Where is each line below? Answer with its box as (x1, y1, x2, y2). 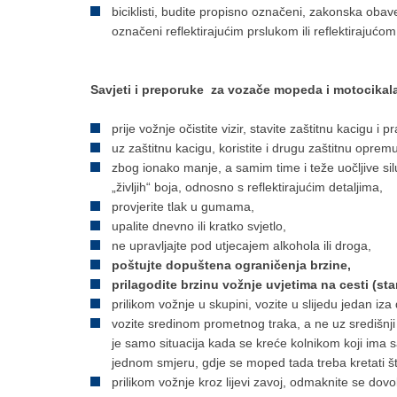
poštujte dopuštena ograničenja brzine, (112, 258, 351, 273)
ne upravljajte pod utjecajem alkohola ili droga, (112, 238, 371, 253)
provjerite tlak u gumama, (112, 199, 254, 214)
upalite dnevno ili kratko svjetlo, (112, 219, 286, 234)
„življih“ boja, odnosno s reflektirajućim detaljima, (112, 180, 383, 195)
